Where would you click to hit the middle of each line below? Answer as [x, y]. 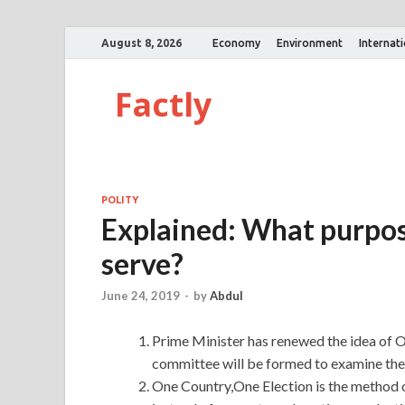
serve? [142, 264]
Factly [163, 104]
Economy [236, 42]
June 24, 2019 [141, 296]
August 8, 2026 [141, 42]
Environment [310, 42]
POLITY [120, 200]
